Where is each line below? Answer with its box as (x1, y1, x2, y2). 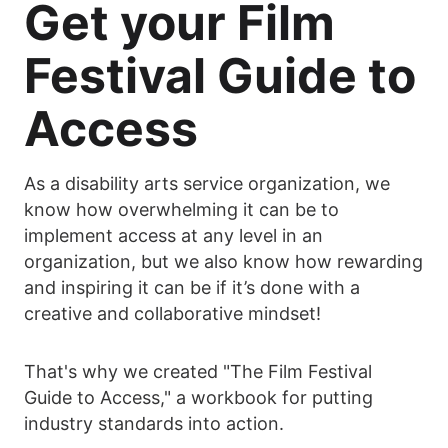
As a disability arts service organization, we (24, 173, 390, 194)
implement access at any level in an (24, 225, 323, 246)
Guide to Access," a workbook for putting (24, 387, 373, 408)
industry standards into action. (24, 413, 284, 434)
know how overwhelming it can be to (24, 199, 339, 220)
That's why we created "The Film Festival (24, 361, 372, 382)
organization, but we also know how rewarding (24, 251, 423, 272)
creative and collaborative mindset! (24, 303, 321, 324)
